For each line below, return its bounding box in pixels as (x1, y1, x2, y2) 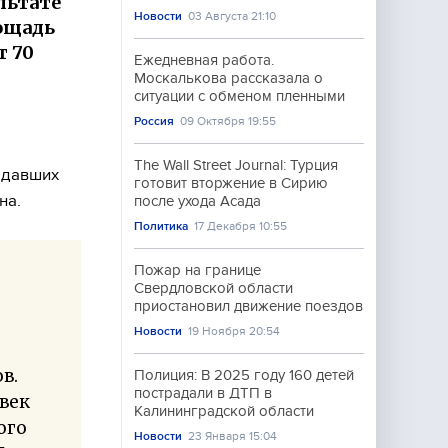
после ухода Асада (134, 193, 261, 209)
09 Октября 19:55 (180, 114, 277, 128)
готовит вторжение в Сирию (134, 175, 328, 191)
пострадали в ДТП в (134, 385, 272, 401)
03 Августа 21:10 (188, 9, 277, 23)
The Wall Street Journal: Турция (134, 157, 338, 173)
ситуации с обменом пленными (134, 88, 345, 104)
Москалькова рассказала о (134, 70, 323, 86)
